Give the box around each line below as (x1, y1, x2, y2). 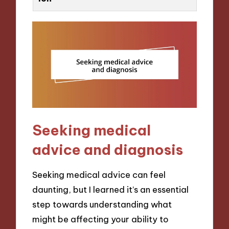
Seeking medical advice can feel (32, 169, 166, 180)
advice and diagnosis (32, 140, 184, 158)
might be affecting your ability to (32, 214, 169, 225)
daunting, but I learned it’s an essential (32, 184, 189, 195)
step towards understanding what (32, 199, 172, 210)
